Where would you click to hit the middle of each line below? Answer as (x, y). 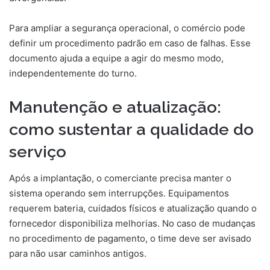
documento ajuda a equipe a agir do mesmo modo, (116, 58)
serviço (38, 151)
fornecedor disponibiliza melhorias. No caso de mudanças (132, 224)
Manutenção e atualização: (115, 107)
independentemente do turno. (73, 73)
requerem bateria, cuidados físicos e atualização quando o (133, 209)
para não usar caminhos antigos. (78, 254)
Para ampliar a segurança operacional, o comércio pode (127, 28)
